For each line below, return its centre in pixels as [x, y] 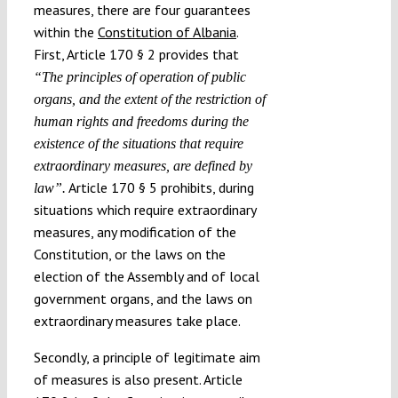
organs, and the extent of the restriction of [149, 99]
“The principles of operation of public [139, 76]
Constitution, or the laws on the [129, 254]
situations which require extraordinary [144, 209]
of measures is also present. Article [138, 379]
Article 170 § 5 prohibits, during [159, 187]
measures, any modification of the [135, 231]
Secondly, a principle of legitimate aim [147, 357]
